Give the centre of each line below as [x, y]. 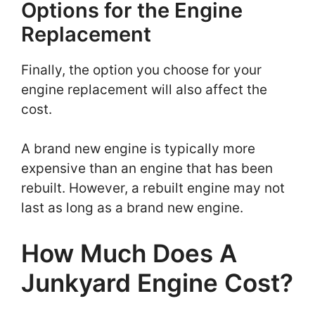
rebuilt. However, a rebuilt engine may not [153, 188]
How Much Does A [129, 253]
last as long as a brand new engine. [134, 208]
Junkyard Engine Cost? [157, 282]
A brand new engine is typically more [138, 149]
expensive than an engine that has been [147, 169]
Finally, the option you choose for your [141, 70]
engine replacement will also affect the [144, 89]
